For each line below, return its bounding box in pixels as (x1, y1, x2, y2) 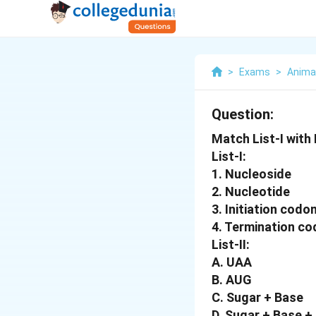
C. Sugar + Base (212, 290, 303, 305)
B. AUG (212, 272, 252, 287)
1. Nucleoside (212, 166, 291, 181)
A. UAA (212, 255, 252, 269)
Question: (212, 106, 274, 123)
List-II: (212, 237, 250, 252)
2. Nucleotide (212, 184, 290, 199)
